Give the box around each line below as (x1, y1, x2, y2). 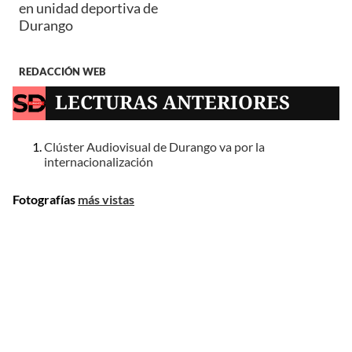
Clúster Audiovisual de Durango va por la (44, 139, 265, 155)
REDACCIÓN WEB (19, 64, 106, 78)
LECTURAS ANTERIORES (55, 89, 291, 115)
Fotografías (13, 192, 78, 207)
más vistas (78, 192, 134, 207)
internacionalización (44, 154, 153, 170)
